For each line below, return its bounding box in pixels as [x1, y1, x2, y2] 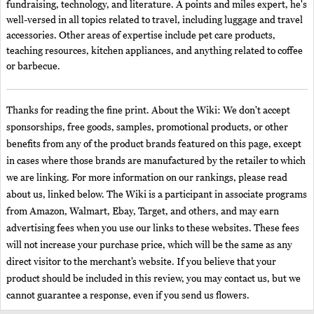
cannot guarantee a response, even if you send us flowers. [6, 289, 250, 302]
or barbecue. [6, 61, 60, 73]
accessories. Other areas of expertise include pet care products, [6, 30, 275, 42]
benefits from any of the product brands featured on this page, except [6, 138, 301, 151]
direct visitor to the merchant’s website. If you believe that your [6, 256, 276, 268]
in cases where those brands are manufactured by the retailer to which [6, 155, 306, 168]
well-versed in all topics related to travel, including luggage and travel [6, 15, 303, 27]
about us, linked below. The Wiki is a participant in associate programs [6, 189, 307, 201]
